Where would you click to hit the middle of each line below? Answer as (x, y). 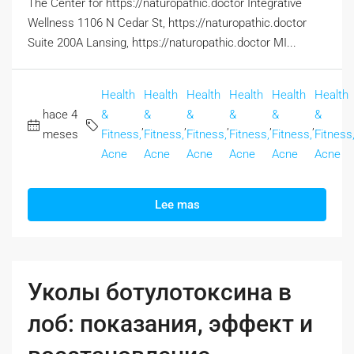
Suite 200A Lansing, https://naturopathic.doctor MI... (162, 43)
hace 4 (60, 115)
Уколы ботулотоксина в (160, 292)
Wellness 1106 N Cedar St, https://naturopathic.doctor (167, 23)
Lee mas (177, 205)
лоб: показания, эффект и (170, 324)
